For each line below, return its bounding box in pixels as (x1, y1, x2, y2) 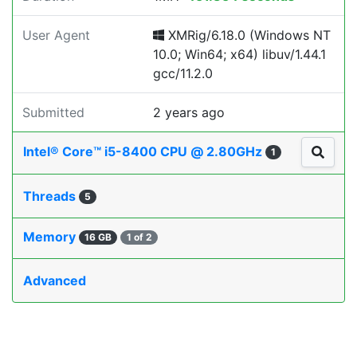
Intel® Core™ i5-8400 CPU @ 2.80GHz (23, 143, 265, 160)
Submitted (22, 104, 84, 120)
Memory (23, 229, 79, 245)
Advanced (23, 273, 86, 289)
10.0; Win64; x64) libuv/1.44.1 (153, 46, 326, 62)
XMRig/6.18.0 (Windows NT (164, 27, 331, 43)
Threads (23, 188, 79, 205)
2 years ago (153, 104, 225, 120)
